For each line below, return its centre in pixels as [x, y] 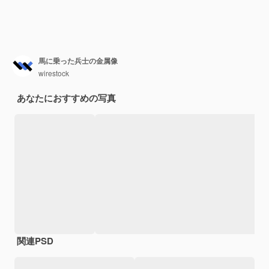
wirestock [54, 73]
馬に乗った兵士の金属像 [78, 61]
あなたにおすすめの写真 [66, 98]
